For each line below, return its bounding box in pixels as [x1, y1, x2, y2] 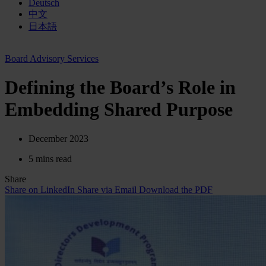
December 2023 [28, 133, 88, 144]
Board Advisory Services [5, 53, 99, 64]
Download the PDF [139, 184, 213, 195]
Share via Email [77, 184, 137, 195]
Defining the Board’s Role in [5, 77, 236, 99]
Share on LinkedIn [5, 184, 75, 195]
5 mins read [28, 153, 72, 164]
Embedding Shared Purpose [5, 99, 233, 121]
